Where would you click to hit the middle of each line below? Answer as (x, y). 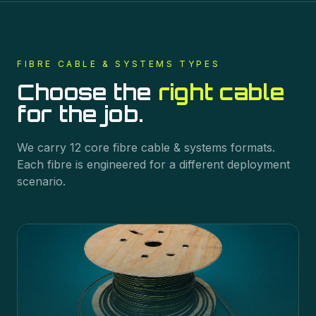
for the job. (80, 114)
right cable (221, 92)
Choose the (87, 92)
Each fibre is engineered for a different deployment (153, 164)
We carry (43, 147)
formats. (251, 147)
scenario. (41, 181)
